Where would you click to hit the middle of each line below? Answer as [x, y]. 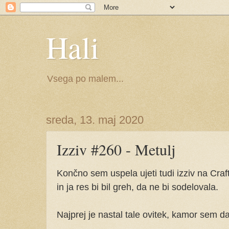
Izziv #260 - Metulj [116, 149]
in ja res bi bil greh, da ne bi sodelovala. [138, 187]
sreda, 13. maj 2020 [95, 120]
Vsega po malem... [85, 79]
